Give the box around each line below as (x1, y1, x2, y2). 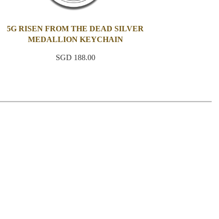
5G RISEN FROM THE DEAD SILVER (7, 24, 144, 33)
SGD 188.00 (55, 53, 95, 62)
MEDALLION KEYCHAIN (27, 35, 123, 44)
